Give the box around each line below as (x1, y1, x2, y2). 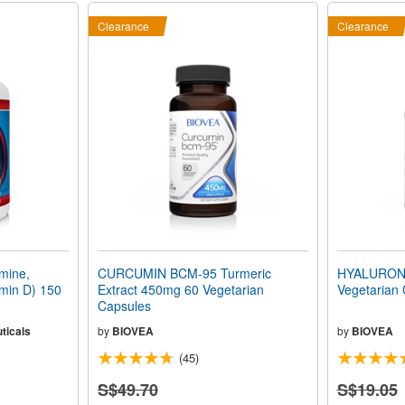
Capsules (97, 296, 151, 315)
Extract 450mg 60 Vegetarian (97, 279, 264, 298)
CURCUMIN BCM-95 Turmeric (97, 263, 271, 282)
